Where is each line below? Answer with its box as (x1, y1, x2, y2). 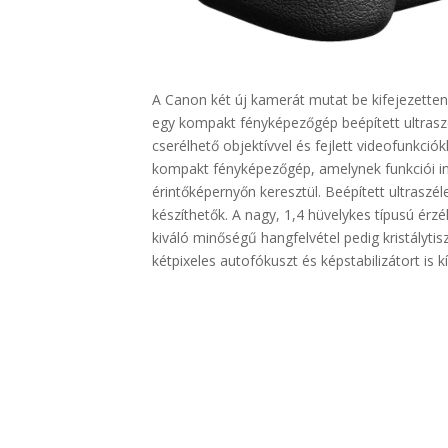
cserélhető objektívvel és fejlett (152, 136, 357, 156)
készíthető (152, 205, 218, 225)
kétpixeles (152, 251, 220, 271)
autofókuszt (220, 251, 298, 271)
